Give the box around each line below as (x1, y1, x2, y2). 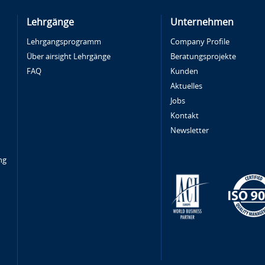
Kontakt (170, 111, 199, 120)
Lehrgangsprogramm (26, 37, 101, 46)
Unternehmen (170, 17, 234, 28)
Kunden (170, 67, 198, 76)
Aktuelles (170, 82, 202, 91)
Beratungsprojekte (170, 52, 236, 61)
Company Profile (170, 37, 230, 46)
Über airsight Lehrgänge (26, 52, 111, 61)
